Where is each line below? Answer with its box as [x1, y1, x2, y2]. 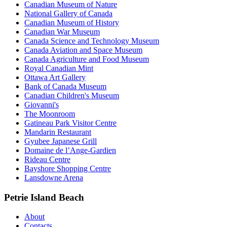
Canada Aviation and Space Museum [24, 45, 142, 54]
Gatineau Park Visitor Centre [24, 118, 117, 127]
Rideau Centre [24, 155, 70, 164]
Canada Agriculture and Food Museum [24, 54, 149, 63]
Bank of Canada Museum [24, 82, 106, 91]
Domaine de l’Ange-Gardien [24, 145, 116, 155]
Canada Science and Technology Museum [24, 36, 159, 45]
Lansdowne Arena [24, 173, 83, 182]
